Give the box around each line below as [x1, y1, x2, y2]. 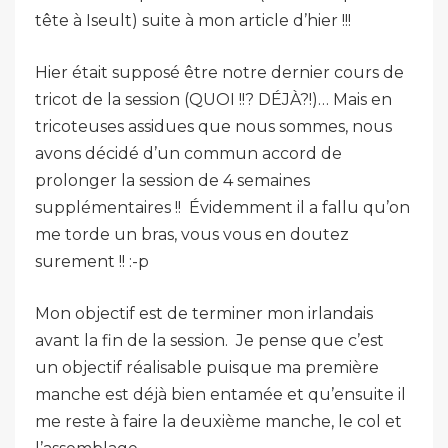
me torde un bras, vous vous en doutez [35, 225, 349, 244]
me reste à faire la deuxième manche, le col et [35, 412, 402, 431]
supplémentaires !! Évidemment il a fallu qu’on [35, 198, 410, 217]
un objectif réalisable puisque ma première [35, 358, 379, 377]
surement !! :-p [35, 252, 149, 271]
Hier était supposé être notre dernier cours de [35, 63, 404, 82]
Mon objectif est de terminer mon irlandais [35, 304, 373, 323]
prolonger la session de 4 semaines [35, 171, 310, 190]
